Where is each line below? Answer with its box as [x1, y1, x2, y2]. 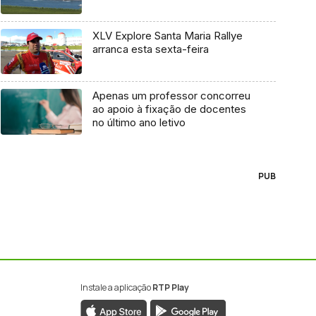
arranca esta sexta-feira [92, 42, 209, 56]
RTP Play [152, 281, 189, 293]
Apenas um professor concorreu [92, 89, 250, 103]
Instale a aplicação [80, 281, 152, 293]
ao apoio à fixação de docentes [92, 102, 246, 116]
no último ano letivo [92, 116, 186, 130]
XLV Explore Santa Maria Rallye [92, 28, 243, 42]
